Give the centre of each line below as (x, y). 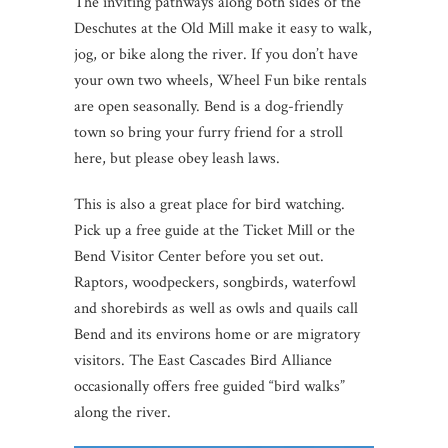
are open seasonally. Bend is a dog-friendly (208, 106)
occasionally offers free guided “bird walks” (209, 386)
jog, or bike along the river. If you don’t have (216, 54)
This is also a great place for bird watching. (209, 204)
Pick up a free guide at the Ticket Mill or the (214, 230)
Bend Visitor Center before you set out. (199, 256)
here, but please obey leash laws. (177, 158)
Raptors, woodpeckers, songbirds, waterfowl (215, 282)
